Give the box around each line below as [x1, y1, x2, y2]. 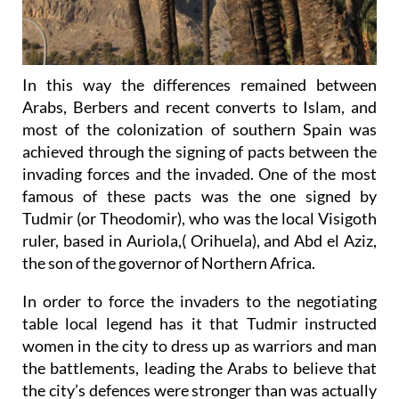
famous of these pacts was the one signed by [22, 185, 377, 206]
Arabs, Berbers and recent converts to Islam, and [22, 96, 377, 117]
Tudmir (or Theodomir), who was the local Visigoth [22, 208, 377, 228]
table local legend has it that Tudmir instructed [22, 313, 377, 333]
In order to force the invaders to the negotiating [22, 290, 377, 311]
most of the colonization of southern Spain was [22, 118, 377, 139]
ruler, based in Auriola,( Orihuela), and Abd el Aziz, [22, 230, 377, 250]
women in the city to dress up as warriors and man [22, 335, 377, 355]
